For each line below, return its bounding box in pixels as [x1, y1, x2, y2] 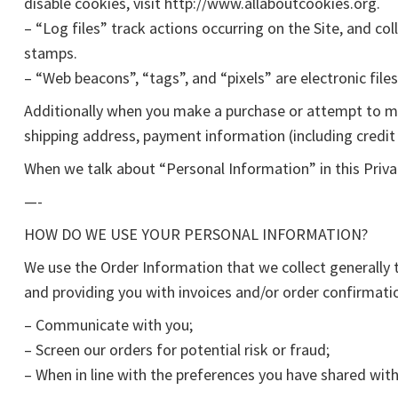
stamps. [24, 43, 77, 63]
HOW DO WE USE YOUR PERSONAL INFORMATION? [24, 224, 368, 244]
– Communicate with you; [24, 314, 193, 335]
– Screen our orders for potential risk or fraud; [24, 339, 330, 360]
